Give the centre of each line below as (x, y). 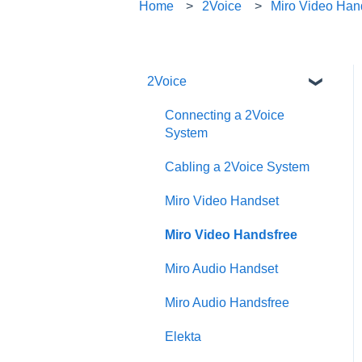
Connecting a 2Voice (225, 115)
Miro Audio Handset (221, 268)
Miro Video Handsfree (231, 234)
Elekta (183, 336)
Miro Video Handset (222, 200)
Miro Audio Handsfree (227, 302)
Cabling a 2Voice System (237, 166)
